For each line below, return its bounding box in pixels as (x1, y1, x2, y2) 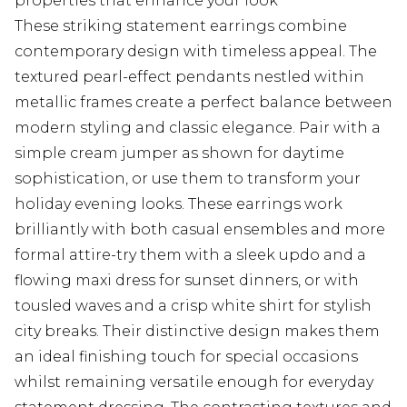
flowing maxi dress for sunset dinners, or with (15, 272, 359, 290)
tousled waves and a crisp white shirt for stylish (15, 297, 372, 315)
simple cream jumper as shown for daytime (15, 144, 344, 163)
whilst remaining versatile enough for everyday (15, 373, 373, 392)
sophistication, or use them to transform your (15, 170, 361, 188)
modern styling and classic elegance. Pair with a (15, 119, 381, 137)
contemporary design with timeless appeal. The (15, 43, 377, 61)
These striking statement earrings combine (15, 17, 347, 35)
